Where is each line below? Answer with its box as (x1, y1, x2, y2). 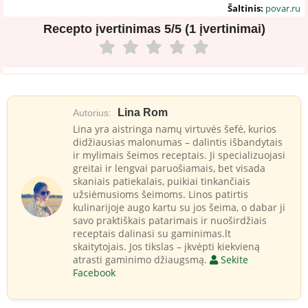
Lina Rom (118, 106, 168, 118)
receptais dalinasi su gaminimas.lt (73, 226, 231, 240)
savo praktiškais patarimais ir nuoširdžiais (73, 213, 267, 227)
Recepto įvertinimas (43, 21, 164, 36)
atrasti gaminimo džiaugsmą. (73, 252, 210, 266)
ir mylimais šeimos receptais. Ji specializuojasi (73, 148, 285, 162)
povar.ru (265, 1, 300, 14)
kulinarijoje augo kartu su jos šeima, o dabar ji (73, 200, 285, 214)
